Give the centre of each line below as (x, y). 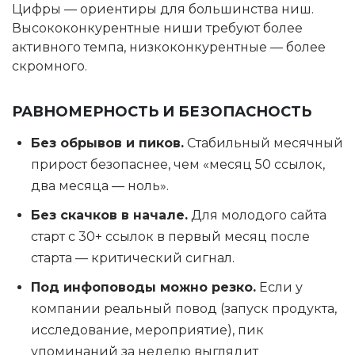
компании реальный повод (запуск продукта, (184, 309)
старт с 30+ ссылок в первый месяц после (170, 237)
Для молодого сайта (257, 215)
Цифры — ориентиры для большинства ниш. (163, 9)
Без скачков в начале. (109, 215)
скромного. (50, 66)
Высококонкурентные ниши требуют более (157, 28)
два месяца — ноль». (100, 186)
